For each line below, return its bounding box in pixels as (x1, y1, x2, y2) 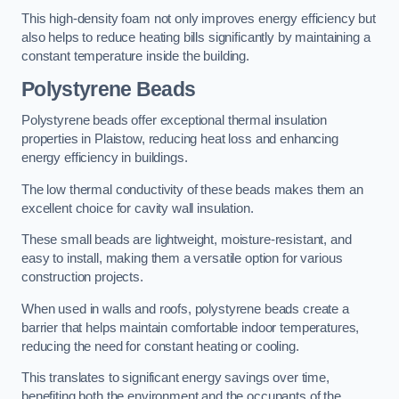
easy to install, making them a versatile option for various (21, 251, 343, 266)
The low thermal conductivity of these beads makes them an (21, 182, 363, 197)
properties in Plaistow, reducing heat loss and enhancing (21, 132, 338, 147)
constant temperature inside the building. (21, 49, 250, 64)
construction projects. (21, 270, 143, 285)
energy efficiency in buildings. (21, 151, 188, 166)
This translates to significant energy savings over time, (21, 370, 330, 386)
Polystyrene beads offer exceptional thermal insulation (21, 113, 328, 128)
